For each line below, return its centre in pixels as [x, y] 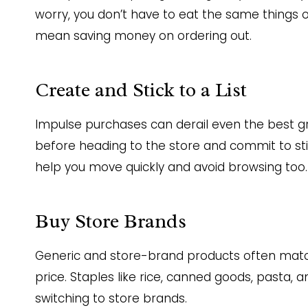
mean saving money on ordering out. [143, 36]
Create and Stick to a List [141, 90]
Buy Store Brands [111, 221]
